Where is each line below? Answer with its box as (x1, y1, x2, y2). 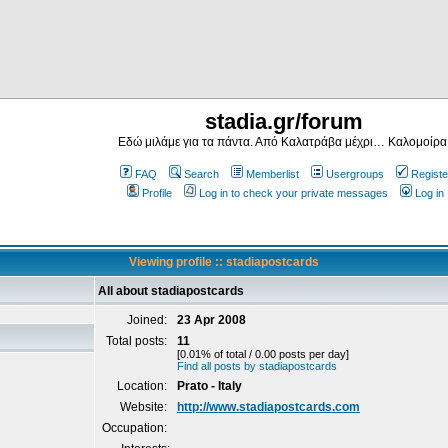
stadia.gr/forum (205, 109, 363, 134)
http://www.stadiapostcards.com (177, 400, 360, 414)
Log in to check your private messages (199, 187, 388, 199)
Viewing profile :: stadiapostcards (129, 255, 319, 269)
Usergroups (325, 168, 384, 180)
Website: (120, 400, 170, 414)
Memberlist (245, 168, 299, 180)
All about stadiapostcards (98, 284, 244, 298)
